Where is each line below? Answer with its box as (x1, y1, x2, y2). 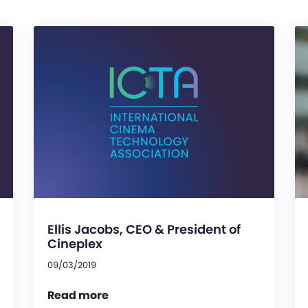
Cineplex (47, 235, 102, 253)
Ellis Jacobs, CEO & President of (47, 221, 241, 239)
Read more (47, 287, 109, 304)
